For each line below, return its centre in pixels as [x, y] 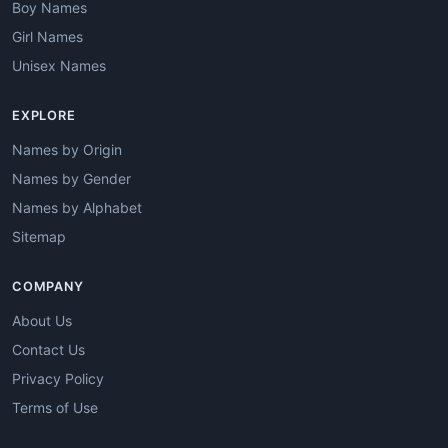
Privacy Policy [58, 378]
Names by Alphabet [77, 207]
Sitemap [39, 236]
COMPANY [48, 286]
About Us [42, 320]
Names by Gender [71, 178]
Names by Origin [67, 149]
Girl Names [47, 36]
